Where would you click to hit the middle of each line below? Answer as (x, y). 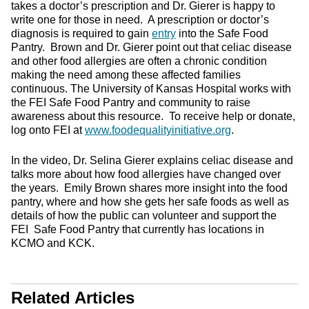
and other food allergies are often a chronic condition (139, 61)
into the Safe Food (222, 33)
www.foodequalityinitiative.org (158, 130)
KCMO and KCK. (54, 243)
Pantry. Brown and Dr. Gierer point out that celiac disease (151, 47)
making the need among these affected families (126, 75)
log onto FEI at (48, 130)
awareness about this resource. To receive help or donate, (153, 116)
